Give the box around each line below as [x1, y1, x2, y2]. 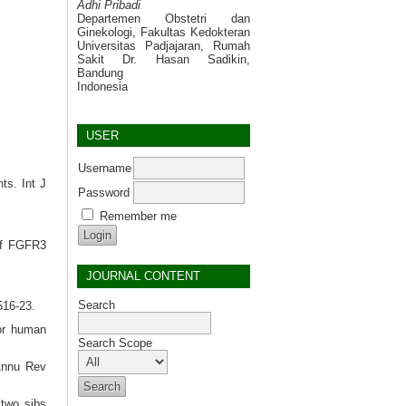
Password [78, 186, 130, 200]
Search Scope [78, 335, 152, 350]
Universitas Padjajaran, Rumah [77, 39, 250, 53]
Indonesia [77, 80, 128, 94]
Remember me [100, 209, 177, 224]
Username [78, 161, 131, 176]
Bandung [77, 66, 123, 81]
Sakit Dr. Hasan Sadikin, [77, 53, 250, 67]
